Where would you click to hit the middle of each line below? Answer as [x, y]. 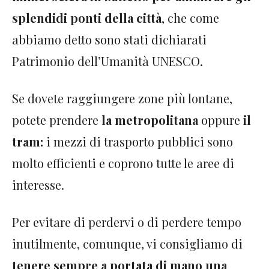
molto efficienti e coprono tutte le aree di [123, 163]
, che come [190, 17]
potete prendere [55, 119]
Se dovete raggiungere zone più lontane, [122, 98]
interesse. [40, 184]
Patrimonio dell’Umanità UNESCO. [107, 61]
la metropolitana [150, 119]
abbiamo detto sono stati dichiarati [109, 39]
